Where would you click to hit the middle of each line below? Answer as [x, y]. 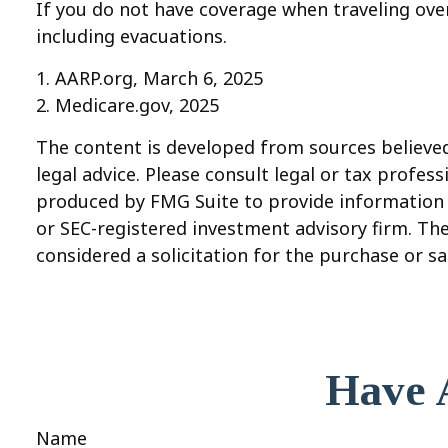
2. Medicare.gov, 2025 [128, 105]
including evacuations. [132, 36]
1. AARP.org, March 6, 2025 [150, 78]
